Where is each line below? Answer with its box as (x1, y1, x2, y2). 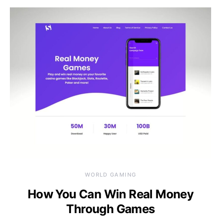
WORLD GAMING (84, 171, 137, 179)
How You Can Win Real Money (27, 187, 194, 202)
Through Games (66, 202, 155, 217)
